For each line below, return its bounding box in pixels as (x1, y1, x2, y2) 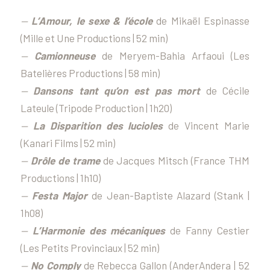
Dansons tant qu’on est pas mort (27, 84, 201, 96)
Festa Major (31, 189, 87, 201)
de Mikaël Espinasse (156, 14, 250, 27)
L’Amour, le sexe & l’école (27, 14, 157, 27)
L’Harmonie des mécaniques (27, 224, 166, 236)
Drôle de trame (30, 154, 100, 166)
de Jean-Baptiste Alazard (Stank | (87, 189, 250, 201)
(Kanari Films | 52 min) (20, 136, 115, 149)
